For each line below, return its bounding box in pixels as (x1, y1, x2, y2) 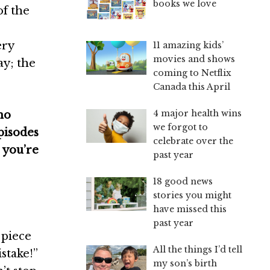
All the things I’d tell (152, 243, 242, 255)
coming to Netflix (152, 67, 231, 78)
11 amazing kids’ (152, 39, 224, 51)
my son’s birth (152, 257, 217, 269)
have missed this (152, 203, 227, 215)
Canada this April (152, 81, 230, 92)
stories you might (152, 189, 231, 201)
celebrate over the (152, 135, 233, 146)
